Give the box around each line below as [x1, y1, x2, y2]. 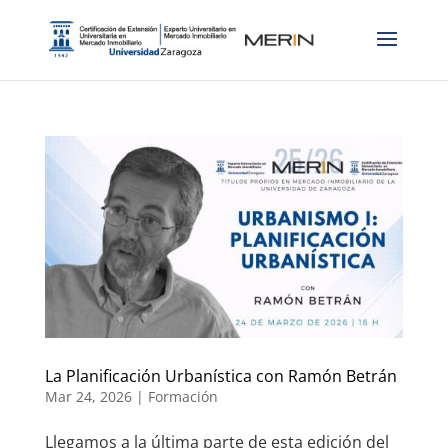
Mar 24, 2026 [44, 386, 132, 406]
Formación [147, 386, 218, 406]
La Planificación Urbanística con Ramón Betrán [44, 364, 397, 387]
